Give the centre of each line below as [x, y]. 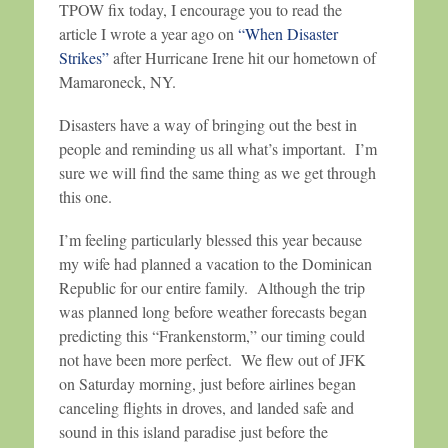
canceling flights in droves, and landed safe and [206, 408]
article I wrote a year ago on [148, 34]
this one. [85, 197]
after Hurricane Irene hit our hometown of [242, 58]
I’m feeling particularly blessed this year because [210, 240]
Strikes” [84, 58]
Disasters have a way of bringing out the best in [208, 125]
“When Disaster [288, 34]
